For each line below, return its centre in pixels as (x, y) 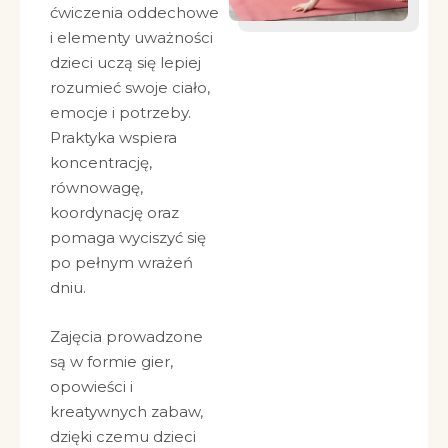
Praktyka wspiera (113, 137)
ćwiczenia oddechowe (134, 12)
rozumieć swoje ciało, (130, 87)
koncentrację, (101, 162)
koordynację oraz (114, 212)
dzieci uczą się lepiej (125, 62)
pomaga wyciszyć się (128, 237)
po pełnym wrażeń (121, 262)
